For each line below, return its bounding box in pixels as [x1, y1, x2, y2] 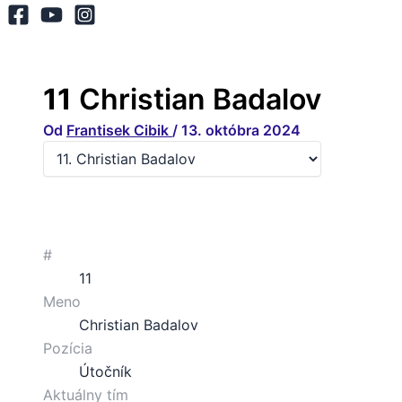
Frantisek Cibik [66, 120, 172, 139]
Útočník [79, 362, 132, 380]
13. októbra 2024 [181, 120, 301, 139]
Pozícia [43, 338, 92, 357]
